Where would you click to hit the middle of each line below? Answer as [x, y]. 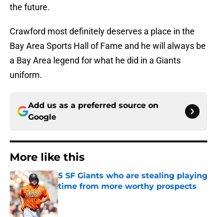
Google [42, 117]
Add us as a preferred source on [93, 106]
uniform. [26, 75]
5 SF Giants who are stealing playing [133, 176]
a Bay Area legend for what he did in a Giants [95, 61]
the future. [30, 7]
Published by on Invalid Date [100, 196]
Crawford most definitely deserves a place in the [102, 31]
